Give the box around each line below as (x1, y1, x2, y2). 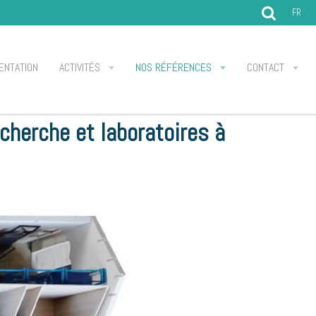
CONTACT (247, 60, 287, 75)
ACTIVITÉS (59, 60, 103, 75)
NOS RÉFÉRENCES (135, 60, 214, 75)
